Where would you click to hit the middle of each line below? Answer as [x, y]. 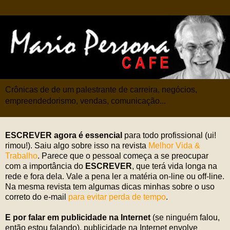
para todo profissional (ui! [170, 136]
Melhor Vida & [174, 146]
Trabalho [21, 156]
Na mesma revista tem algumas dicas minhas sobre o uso [110, 187]
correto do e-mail [37, 197]
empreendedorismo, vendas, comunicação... [85, 101]
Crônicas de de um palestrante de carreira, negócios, [101, 90]
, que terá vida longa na [175, 166]
